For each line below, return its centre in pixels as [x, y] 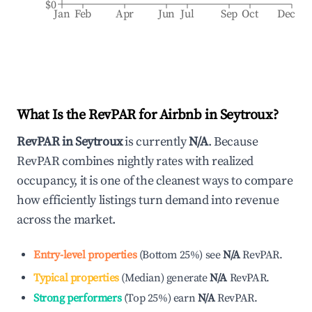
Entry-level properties [85, 255]
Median [143, 278]
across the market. [66, 220]
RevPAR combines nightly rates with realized [135, 161]
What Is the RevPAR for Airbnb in [118, 115]
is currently [156, 142]
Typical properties [76, 278]
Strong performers [78, 298]
